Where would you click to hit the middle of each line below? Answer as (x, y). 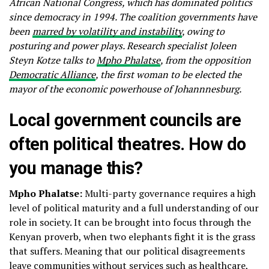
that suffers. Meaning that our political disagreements (127, 251)
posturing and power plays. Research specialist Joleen (123, 46)
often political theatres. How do (128, 144)
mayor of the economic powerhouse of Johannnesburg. (125, 89)
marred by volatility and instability (107, 32)
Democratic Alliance (52, 75)
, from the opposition (206, 60)
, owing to (203, 32)
